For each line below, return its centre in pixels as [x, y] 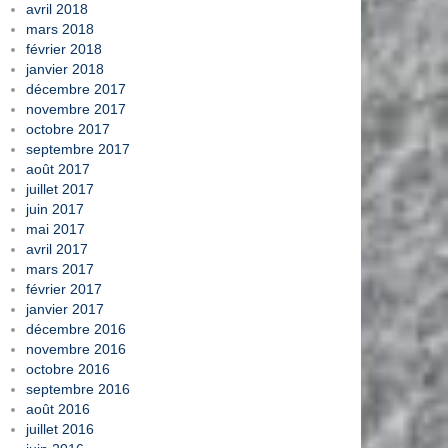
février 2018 [64, 48]
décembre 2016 [76, 328]
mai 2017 [55, 228]
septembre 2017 [78, 148]
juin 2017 [55, 208]
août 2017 [58, 168]
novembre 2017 [76, 108]
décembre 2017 [76, 88]
